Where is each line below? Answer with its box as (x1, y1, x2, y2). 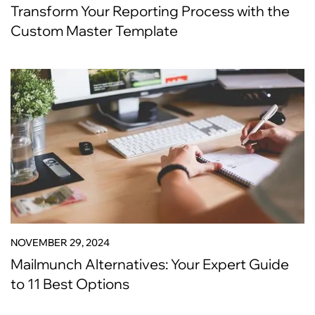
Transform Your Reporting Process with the (11, 2, 290, 20)
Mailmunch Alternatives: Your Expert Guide (11, 255, 289, 273)
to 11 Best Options (11, 275, 129, 292)
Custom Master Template (11, 22, 178, 39)
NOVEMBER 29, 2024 (11, 236, 110, 249)
